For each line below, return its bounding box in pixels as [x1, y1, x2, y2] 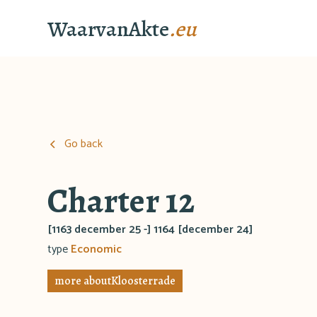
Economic [71, 240, 122, 259]
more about [54, 273, 112, 289]
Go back [64, 134, 103, 154]
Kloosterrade [111, 273, 176, 289]
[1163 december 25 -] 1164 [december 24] [47, 220, 253, 239]
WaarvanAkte [47, 13, 170, 43]
